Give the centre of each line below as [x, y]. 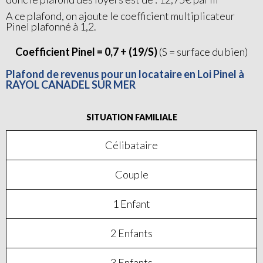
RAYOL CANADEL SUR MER [71, 85]
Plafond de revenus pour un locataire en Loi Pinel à [125, 74]
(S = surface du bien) [203, 52]
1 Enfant [131, 204]
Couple [131, 174]
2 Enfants [131, 233]
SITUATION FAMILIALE [131, 117]
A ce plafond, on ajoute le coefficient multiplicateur [120, 16]
